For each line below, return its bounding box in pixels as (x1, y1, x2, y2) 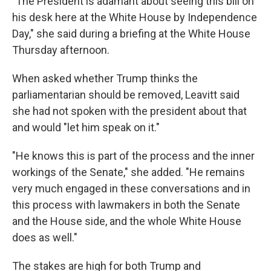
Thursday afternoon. (12, 43, 109, 56)
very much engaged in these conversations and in (12, 181, 250, 195)
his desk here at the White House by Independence (12, 10, 257, 24)
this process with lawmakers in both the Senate (12, 198, 240, 211)
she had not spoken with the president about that (12, 104, 247, 117)
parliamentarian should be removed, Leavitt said (12, 88, 240, 101)
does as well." (12, 230, 77, 244)
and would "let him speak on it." (12, 120, 160, 134)
